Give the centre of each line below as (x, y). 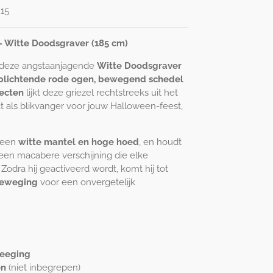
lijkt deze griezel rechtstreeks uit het (101, 93)
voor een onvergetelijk (87, 183)
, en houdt (160, 142)
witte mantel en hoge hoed (79, 142)
